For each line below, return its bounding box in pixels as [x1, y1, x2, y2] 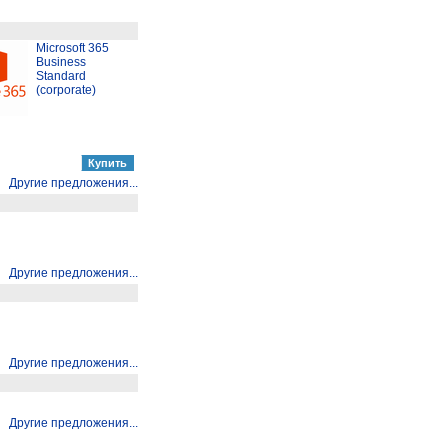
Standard [36, 68, 86, 83]
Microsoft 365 [36, 40, 109, 55]
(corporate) [36, 82, 96, 97]
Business [36, 54, 86, 69]
